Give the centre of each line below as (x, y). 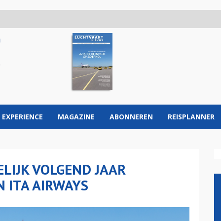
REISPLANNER (191, 117)
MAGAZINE (76, 117)
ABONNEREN (131, 117)
